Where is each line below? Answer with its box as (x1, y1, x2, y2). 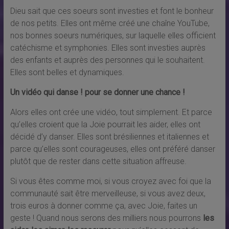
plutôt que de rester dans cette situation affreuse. (10, 156, 187, 166)
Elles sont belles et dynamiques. (10, 67, 124, 77)
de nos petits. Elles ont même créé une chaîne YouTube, (10, 18, 210, 28)
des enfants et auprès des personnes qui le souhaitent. (10, 55, 205, 65)
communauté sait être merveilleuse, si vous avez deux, (10, 188, 205, 198)
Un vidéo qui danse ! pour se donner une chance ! (10, 87, 185, 97)
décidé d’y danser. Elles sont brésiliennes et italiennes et (10, 131, 209, 142)
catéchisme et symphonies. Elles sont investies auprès (10, 42, 205, 53)
